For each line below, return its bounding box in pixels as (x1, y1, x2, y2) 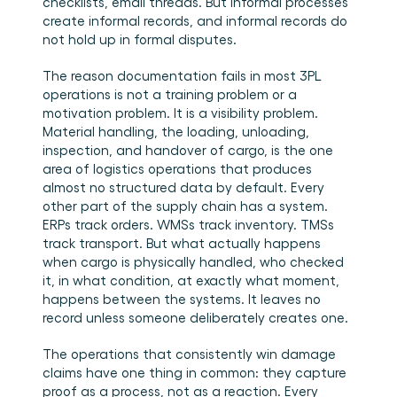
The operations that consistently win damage (43, 346, 336, 362)
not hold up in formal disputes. (43, 31, 237, 47)
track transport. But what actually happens (43, 235, 321, 251)
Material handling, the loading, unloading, (43, 123, 309, 139)
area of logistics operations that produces (43, 160, 312, 176)
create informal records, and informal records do (43, 12, 347, 28)
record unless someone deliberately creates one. (43, 309, 348, 325)
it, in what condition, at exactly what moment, (43, 272, 339, 288)
